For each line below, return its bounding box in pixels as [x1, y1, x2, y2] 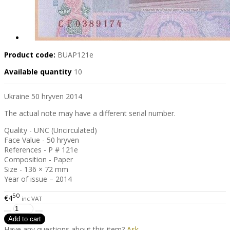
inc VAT [22, 194, 42, 202]
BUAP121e [57, 50, 93, 60]
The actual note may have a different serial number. [4, 108, 176, 119]
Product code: [4, 50, 55, 60]
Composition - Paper [4, 155, 73, 165]
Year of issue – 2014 [4, 174, 72, 184]
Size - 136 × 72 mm [4, 164, 68, 175]
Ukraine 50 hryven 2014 [4, 91, 82, 102]
